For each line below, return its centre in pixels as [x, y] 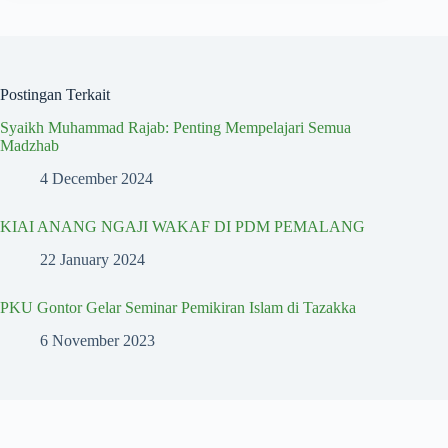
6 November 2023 [97, 340]
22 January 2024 [92, 259]
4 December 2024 [96, 178]
